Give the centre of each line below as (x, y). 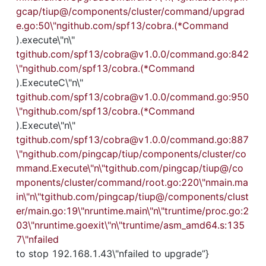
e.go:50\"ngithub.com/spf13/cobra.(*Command (122, 26)
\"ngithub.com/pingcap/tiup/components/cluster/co (131, 154)
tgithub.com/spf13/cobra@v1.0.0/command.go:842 (132, 54)
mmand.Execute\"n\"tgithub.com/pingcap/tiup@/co (130, 168)
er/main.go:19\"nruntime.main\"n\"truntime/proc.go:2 (132, 211)
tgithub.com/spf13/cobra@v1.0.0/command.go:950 (132, 97)
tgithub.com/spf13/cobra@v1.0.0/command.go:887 (132, 140)
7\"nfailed (37, 239)
